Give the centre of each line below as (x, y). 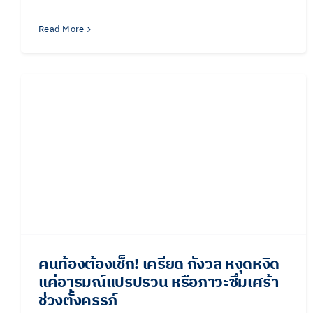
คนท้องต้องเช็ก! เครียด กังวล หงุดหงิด (159, 264)
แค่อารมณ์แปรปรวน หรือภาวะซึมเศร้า (159, 283)
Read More (61, 29)
